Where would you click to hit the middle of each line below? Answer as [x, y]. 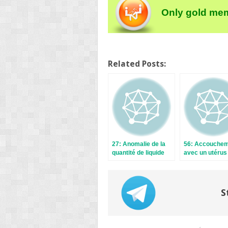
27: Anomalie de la [139, 144]
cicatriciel [198, 161]
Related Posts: [137, 64]
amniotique [128, 161]
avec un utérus [205, 152]
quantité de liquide [138, 152]
